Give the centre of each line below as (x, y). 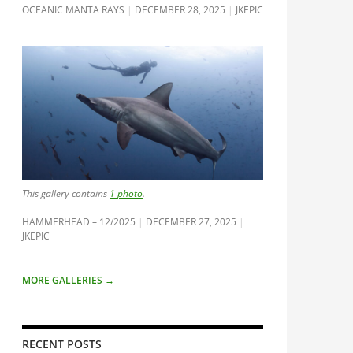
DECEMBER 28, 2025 (180, 10)
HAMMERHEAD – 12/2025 (79, 222)
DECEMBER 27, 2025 (191, 222)
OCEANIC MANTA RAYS (73, 10)
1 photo (126, 193)
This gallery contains (66, 194)
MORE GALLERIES (63, 281)
